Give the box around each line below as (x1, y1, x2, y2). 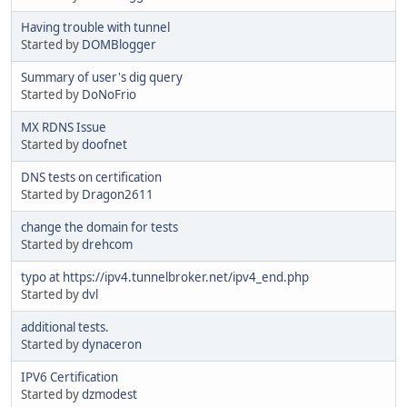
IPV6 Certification (21, 369, 118, 386)
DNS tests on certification (21, 169, 162, 186)
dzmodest (82, 386, 137, 403)
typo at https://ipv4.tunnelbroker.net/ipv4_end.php (21, 269, 309, 286)
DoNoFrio (82, 86, 136, 104)
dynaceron (82, 336, 142, 353)
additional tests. (21, 319, 109, 336)
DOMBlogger (82, 36, 156, 54)
